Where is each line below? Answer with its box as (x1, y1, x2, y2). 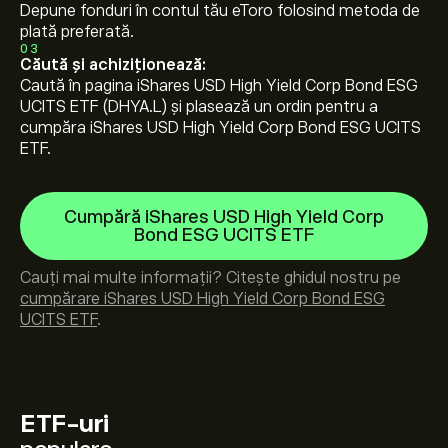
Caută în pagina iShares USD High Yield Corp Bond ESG (20, 77, 418, 95)
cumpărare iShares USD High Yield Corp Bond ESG (20, 290, 385, 308)
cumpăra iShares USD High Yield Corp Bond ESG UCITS (20, 119, 421, 137)
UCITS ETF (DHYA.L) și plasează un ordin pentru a (20, 98, 378, 116)
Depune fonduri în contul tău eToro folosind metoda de (20, 2, 420, 20)
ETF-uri (20, 410, 109, 437)
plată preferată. (20, 23, 134, 41)
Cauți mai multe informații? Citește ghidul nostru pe (20, 269, 401, 287)
